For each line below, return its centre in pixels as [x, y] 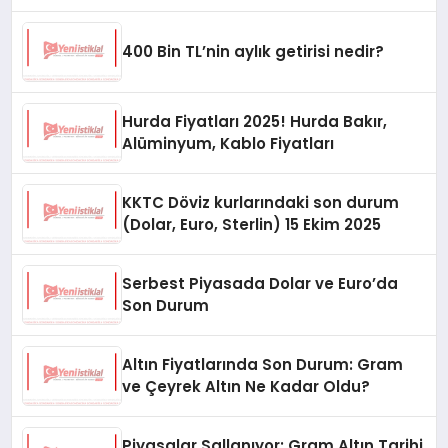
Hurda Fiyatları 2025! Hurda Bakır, [255, 122]
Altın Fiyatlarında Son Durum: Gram [263, 365]
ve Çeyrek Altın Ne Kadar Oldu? [246, 387]
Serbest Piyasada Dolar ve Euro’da [260, 284]
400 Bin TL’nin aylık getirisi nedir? [253, 52]
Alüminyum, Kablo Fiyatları [228, 144]
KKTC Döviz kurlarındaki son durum [261, 203]
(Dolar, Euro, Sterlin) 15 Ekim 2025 [252, 225]
